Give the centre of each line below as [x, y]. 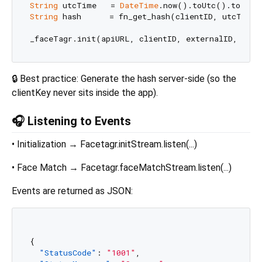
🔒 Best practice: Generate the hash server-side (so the [124, 78]
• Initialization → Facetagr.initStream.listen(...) [104, 144]
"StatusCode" [68, 253]
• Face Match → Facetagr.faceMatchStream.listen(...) [122, 167]
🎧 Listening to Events [71, 121]
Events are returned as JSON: [72, 191]
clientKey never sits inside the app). [85, 92]
